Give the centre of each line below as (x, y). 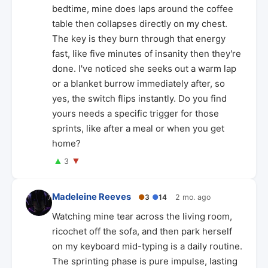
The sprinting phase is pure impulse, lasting (145, 261)
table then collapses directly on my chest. (140, 23)
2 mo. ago (193, 197)
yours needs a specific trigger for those (135, 113)
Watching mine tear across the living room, (142, 216)
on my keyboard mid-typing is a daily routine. (147, 246)
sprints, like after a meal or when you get (138, 128)
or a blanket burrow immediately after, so (138, 83)
